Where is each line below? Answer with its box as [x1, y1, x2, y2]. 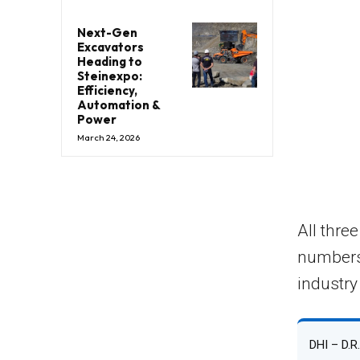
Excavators [77, 39, 144, 55]
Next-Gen [77, 25, 137, 41]
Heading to [77, 54, 142, 70]
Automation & [77, 97, 161, 113]
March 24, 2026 [77, 132, 140, 144]
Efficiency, [77, 83, 137, 99]
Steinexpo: [77, 68, 142, 84]
